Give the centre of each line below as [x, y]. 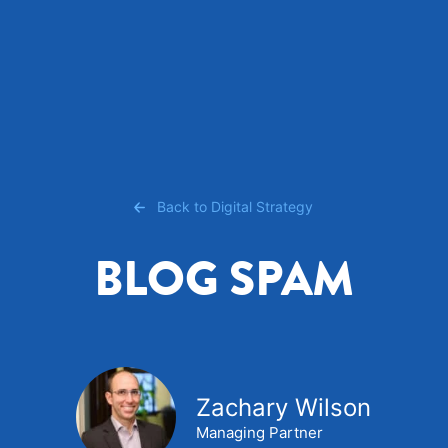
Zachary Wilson [284, 407]
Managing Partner [260, 432]
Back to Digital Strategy [235, 206]
